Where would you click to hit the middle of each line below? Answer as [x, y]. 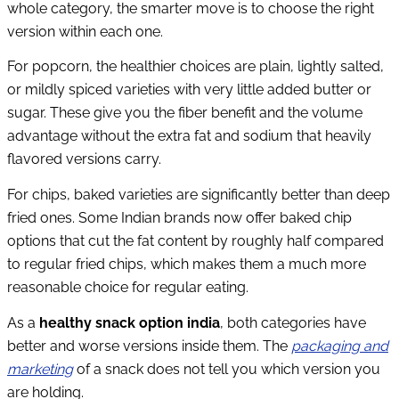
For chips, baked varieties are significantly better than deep [199, 195]
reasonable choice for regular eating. [128, 288]
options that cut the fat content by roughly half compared [195, 241]
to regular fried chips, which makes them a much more [187, 265]
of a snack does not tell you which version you [227, 369]
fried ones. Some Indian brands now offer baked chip [179, 218]
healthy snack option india [130, 322]
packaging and [340, 346]
